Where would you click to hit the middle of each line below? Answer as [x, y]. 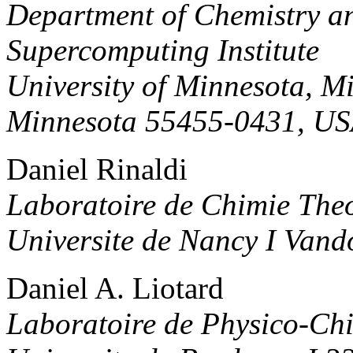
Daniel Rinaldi [97, 169]
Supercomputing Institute [163, 50]
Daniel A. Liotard [115, 288]
